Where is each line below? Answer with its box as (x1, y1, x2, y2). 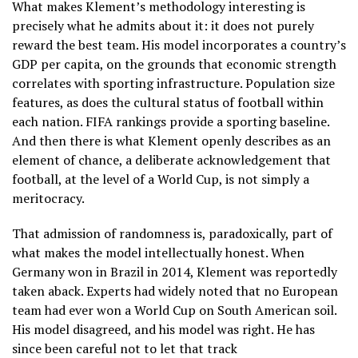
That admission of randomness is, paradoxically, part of (12, 224, 332, 242)
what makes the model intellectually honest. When (12, 243, 304, 261)
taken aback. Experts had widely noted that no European (12, 281, 338, 300)
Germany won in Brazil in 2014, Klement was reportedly (12, 262, 337, 280)
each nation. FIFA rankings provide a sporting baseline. (12, 112, 329, 130)
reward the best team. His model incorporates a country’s (12, 35, 346, 54)
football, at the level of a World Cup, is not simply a (12, 169, 309, 188)
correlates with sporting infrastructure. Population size (12, 74, 335, 92)
